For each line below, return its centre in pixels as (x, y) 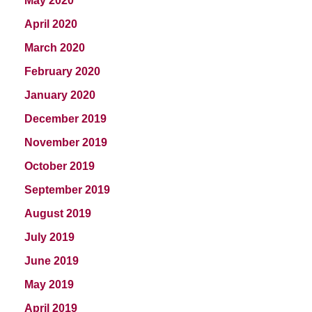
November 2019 (66, 142)
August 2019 (58, 213)
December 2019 (65, 118)
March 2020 (55, 47)
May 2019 (49, 284)
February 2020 (62, 71)
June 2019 (52, 260)
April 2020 (51, 24)
